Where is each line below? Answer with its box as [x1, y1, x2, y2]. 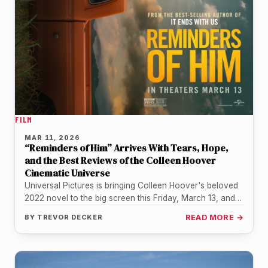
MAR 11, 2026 [25, 133, 80, 142]
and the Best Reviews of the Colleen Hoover [25, 153, 216, 167]
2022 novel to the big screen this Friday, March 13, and [25, 193, 235, 203]
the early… [25, 205, 64, 215]
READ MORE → [185, 212, 243, 222]
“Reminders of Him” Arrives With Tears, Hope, [25, 141, 229, 154]
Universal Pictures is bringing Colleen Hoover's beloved [25, 180, 238, 190]
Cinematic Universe [25, 166, 110, 179]
